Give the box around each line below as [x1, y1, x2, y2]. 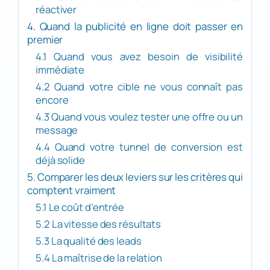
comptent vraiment [27, 183, 116, 198]
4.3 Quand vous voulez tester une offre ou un [36, 110, 243, 124]
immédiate [36, 63, 85, 77]
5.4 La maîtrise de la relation [36, 251, 162, 265]
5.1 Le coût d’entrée [36, 200, 124, 215]
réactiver [36, 2, 77, 17]
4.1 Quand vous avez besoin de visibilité [36, 49, 243, 64]
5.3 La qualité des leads [36, 234, 142, 248]
